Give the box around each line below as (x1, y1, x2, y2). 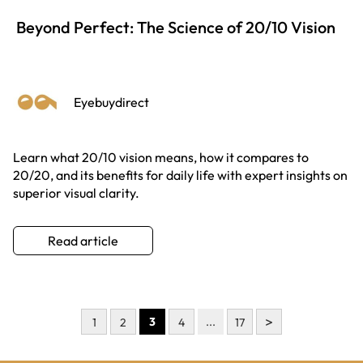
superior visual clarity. (13, 184, 139, 201)
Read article (48, 232, 118, 249)
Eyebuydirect (74, 93, 149, 110)
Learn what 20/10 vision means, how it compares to (13, 148, 309, 165)
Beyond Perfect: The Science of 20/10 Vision (16, 16, 335, 37)
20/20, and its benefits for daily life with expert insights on (13, 166, 348, 183)
